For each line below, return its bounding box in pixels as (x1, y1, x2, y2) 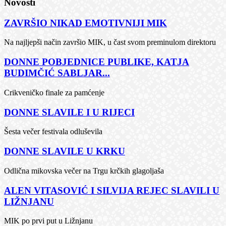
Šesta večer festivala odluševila (4, 127, 102, 136)
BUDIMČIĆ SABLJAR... (4, 68, 110, 79)
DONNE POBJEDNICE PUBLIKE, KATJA (4, 56, 189, 68)
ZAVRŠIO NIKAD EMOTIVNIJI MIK (4, 17, 167, 28)
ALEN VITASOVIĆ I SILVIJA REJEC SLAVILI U (4, 185, 219, 196)
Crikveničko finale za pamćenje (4, 88, 104, 97)
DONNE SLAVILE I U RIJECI (4, 106, 135, 118)
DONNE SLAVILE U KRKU (4, 146, 125, 157)
